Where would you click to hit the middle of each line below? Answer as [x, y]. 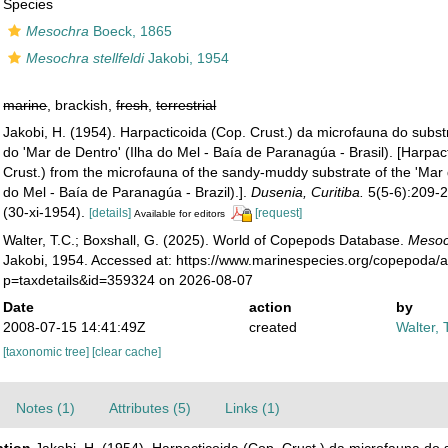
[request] [279, 213]
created [272, 326]
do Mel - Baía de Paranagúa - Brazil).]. [127, 192]
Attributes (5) [149, 407]
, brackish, [82, 105]
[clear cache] [127, 351]
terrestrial [186, 105]
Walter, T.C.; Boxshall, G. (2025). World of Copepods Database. [206, 239]
